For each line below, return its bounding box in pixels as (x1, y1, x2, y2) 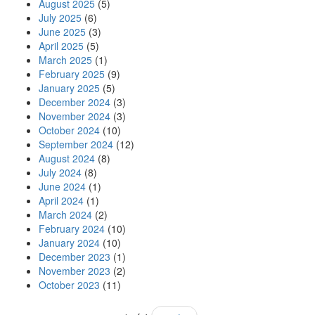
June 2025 (39, 25, 86, 39)
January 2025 (39, 81, 100, 95)
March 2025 (39, 53, 92, 67)
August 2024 (39, 151, 95, 165)
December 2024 (39, 95, 110, 109)
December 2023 (39, 250, 110, 264)
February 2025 (39, 67, 105, 81)
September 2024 (39, 137, 113, 151)
